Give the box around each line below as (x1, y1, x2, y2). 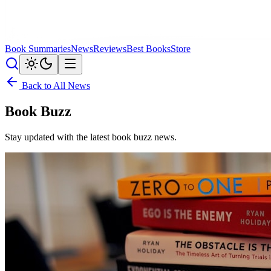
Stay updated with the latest (5, 131, 112, 142)
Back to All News (19, 80, 90, 91)
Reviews (93, 44, 126, 54)
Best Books (126, 44, 171, 54)
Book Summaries (5, 44, 71, 54)
